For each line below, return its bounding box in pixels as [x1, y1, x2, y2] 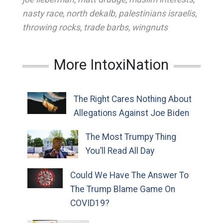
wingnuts [131, 22, 168, 32]
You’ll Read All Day [86, 146, 155, 156]
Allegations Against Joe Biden [73, 108, 189, 118]
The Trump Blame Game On [70, 184, 175, 195]
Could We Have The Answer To [70, 170, 189, 181]
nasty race [22, 8, 63, 18]
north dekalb [66, 8, 115, 18]
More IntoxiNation [54, 56, 169, 73]
